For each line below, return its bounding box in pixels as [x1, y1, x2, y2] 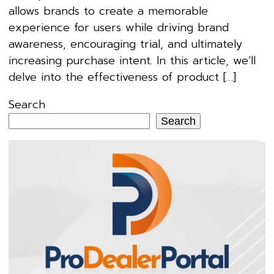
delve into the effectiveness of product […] [9, 68, 236, 86]
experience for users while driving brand [9, 18, 229, 36]
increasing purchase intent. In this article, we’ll [9, 51, 256, 69]
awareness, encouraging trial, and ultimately [9, 35, 242, 53]
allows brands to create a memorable [9, 2, 208, 20]
